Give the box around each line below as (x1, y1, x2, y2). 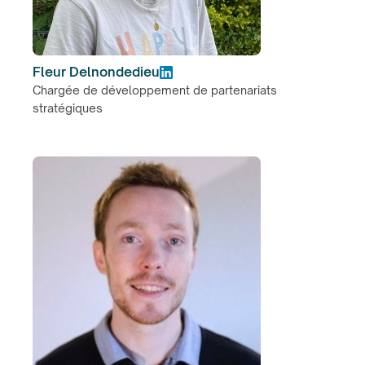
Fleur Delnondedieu (33, 63, 160, 80)
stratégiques (33, 100, 103, 115)
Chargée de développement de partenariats (33, 82, 277, 97)
